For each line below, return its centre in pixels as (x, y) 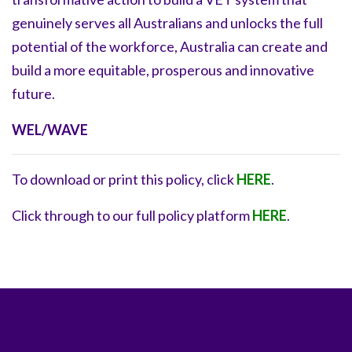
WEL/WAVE (50, 129)
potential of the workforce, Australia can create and (170, 46)
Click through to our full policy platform (132, 215)
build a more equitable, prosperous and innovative (163, 70)
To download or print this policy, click (124, 179)
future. (33, 93)
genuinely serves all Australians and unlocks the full (167, 22)
